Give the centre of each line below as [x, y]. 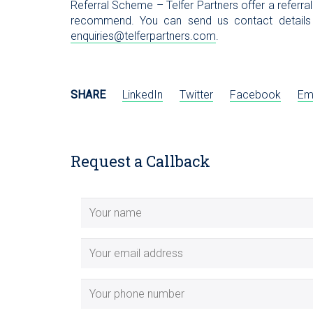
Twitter [196, 95]
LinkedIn [142, 95]
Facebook [255, 95]
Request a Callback [140, 161]
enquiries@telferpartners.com [143, 36]
